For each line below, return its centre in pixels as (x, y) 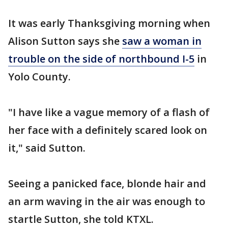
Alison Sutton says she (65, 41)
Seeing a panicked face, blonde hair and (107, 183)
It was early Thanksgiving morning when (109, 23)
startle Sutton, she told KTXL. (81, 219)
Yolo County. (39, 77)
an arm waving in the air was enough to (107, 201)
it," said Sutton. (47, 148)
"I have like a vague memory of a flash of (109, 112)
